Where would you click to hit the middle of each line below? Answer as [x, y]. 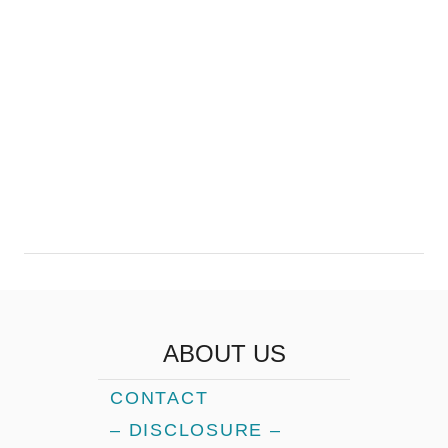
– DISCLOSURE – [196, 429]
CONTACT [159, 397]
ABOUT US [224, 353]
